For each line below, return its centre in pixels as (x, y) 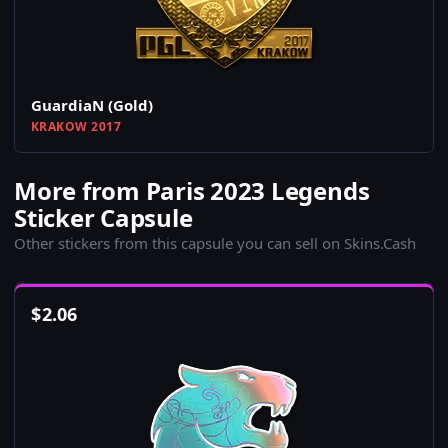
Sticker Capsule (103, 218)
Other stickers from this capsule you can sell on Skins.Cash (215, 243)
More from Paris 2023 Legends (192, 191)
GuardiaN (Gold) (92, 105)
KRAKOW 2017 (76, 127)
